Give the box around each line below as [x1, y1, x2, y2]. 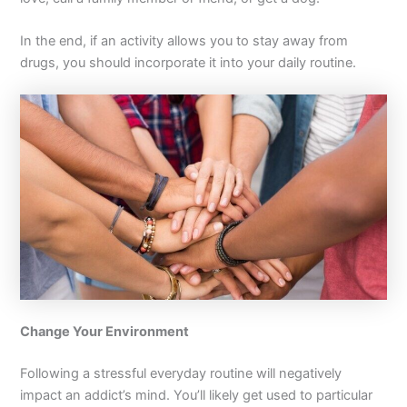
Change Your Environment [20, 323, 190, 340]
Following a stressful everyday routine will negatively [20, 364, 342, 382]
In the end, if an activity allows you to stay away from [20, 33, 349, 50]
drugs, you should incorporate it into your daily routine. [20, 55, 357, 72]
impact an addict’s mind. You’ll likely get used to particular [20, 386, 373, 403]
